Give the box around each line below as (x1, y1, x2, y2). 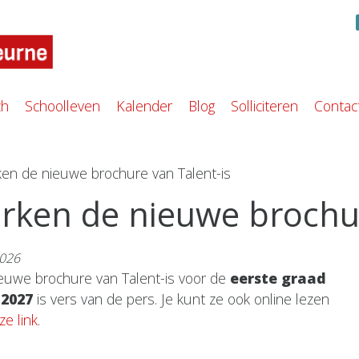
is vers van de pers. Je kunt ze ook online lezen (33, 289, 329, 309)
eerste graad (230, 268, 326, 288)
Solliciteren (231, 96, 298, 116)
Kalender (116, 96, 172, 116)
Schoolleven (25, 96, 100, 116)
